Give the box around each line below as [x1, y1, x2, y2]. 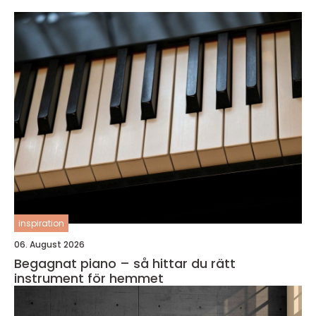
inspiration [18, 217, 64, 230]
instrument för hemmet [14, 269, 164, 288]
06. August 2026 [14, 238, 85, 251]
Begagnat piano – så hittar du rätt [14, 255, 236, 273]
